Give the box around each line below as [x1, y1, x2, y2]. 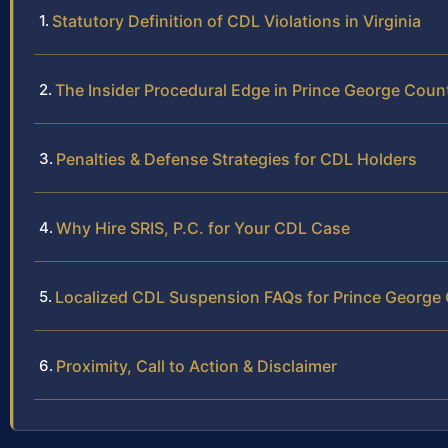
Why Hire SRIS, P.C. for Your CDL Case [56, 218, 350, 239]
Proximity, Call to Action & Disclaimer [56, 356, 337, 377]
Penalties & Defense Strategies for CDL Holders [56, 149, 417, 170]
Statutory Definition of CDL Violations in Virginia [52, 11, 421, 32]
